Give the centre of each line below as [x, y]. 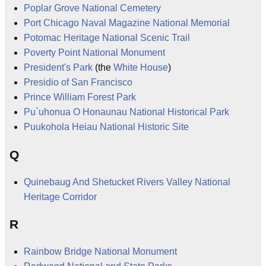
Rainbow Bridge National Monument [100, 252]
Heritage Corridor [60, 197]
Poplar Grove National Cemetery [92, 8]
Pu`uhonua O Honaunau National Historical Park [126, 112]
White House [141, 68]
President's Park [58, 68]
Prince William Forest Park [80, 97]
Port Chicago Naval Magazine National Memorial [127, 23]
